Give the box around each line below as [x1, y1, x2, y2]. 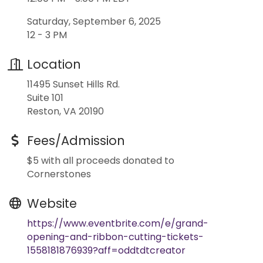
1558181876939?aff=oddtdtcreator [27, 243, 186, 257]
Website [27, 194, 77, 212]
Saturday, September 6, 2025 [27, 14, 161, 28]
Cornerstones [27, 167, 91, 181]
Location [27, 55, 81, 73]
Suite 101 [27, 90, 63, 104]
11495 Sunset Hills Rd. [27, 77, 120, 91]
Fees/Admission [27, 131, 125, 149]
